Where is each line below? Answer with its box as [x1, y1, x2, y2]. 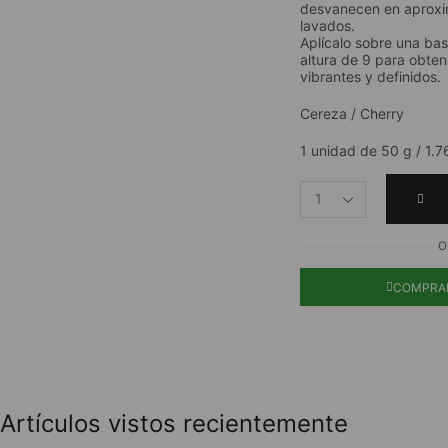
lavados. [300, 16, 355, 34]
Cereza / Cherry [300, 104, 404, 122]
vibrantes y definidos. [300, 67, 441, 85]
